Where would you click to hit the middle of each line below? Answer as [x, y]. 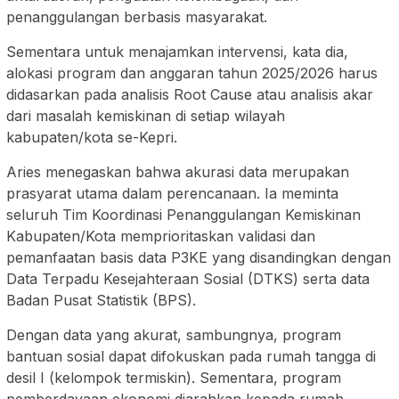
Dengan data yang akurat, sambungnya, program [174, 335]
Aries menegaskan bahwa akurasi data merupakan [178, 172]
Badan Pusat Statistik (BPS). [101, 301]
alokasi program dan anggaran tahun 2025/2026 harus [192, 73]
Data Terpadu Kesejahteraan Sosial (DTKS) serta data [188, 279]
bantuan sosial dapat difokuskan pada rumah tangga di [191, 357]
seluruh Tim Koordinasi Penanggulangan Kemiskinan [183, 215]
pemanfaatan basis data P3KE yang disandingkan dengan [199, 258]
